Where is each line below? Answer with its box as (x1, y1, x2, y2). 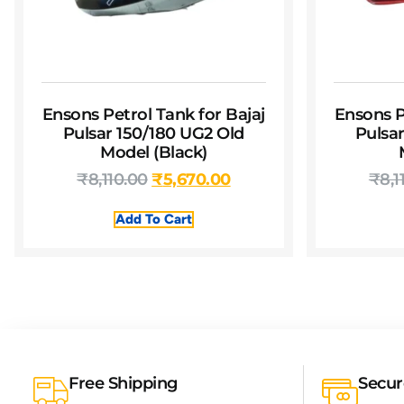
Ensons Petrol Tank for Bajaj (41, 105, 265, 125)
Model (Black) (100, 142, 207, 163)
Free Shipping (69, 373, 178, 394)
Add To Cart (115, 211, 192, 228)
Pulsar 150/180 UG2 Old (62, 124, 244, 144)
